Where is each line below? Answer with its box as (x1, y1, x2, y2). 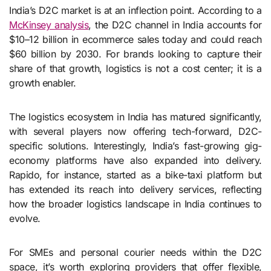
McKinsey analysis (9, 18, 89, 31)
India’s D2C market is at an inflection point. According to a (9, 4, 262, 16)
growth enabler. (9, 76, 76, 89)
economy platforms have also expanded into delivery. (9, 154, 262, 166)
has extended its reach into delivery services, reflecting (9, 183, 262, 195)
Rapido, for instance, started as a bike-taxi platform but (9, 168, 262, 181)
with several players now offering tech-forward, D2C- (9, 125, 262, 137)
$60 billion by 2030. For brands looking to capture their (9, 47, 262, 60)
